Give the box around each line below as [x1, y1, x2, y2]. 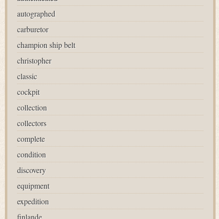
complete [17, 133, 45, 144]
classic [17, 71, 37, 81]
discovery [17, 165, 46, 175]
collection [17, 102, 47, 112]
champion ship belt [17, 40, 75, 50]
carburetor [17, 24, 48, 34]
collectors [17, 118, 46, 128]
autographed [17, 8, 55, 19]
